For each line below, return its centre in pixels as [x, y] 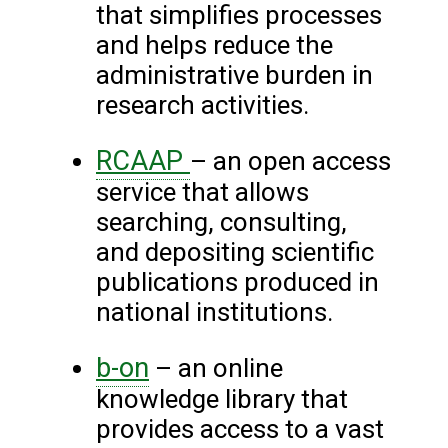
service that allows [202, 192]
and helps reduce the [214, 45]
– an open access [290, 161]
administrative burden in [234, 75]
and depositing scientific [235, 252]
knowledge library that [222, 399]
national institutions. [217, 312]
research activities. [205, 105]
